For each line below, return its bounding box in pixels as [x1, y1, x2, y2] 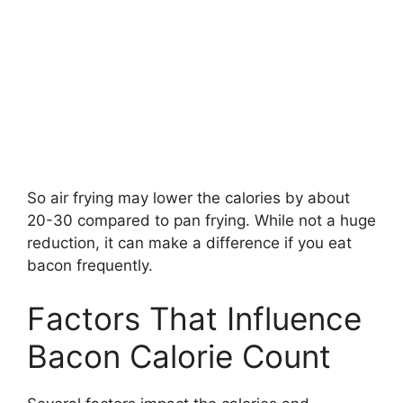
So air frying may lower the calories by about [27, 188, 350, 207]
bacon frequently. [27, 255, 153, 274]
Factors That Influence [27, 300, 362, 338]
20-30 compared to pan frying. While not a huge [27, 210, 376, 229]
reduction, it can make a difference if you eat [27, 233, 352, 252]
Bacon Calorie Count [27, 337, 331, 376]
